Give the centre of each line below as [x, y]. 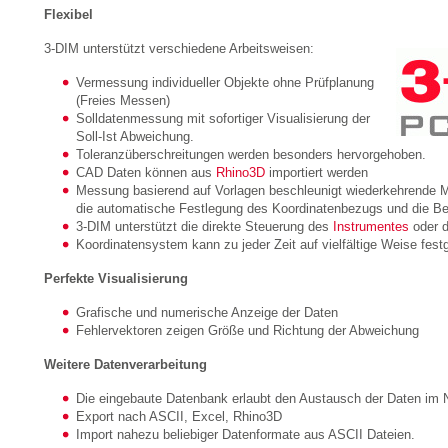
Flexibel [68, 14]
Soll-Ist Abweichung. [135, 136]
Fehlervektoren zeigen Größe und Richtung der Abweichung [247, 330]
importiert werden [316, 172]
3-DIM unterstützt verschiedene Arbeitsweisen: [179, 48]
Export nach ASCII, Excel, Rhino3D [179, 416]
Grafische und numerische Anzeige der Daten [207, 312]
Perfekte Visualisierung [116, 278]
